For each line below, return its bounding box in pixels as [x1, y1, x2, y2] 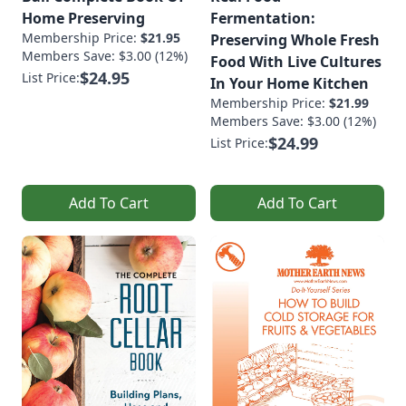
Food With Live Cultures [210, 51, 382, 72]
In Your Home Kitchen [210, 72, 369, 93]
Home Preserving [22, 7, 145, 28]
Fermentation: [210, 7, 315, 28]
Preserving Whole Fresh [210, 29, 380, 50]
